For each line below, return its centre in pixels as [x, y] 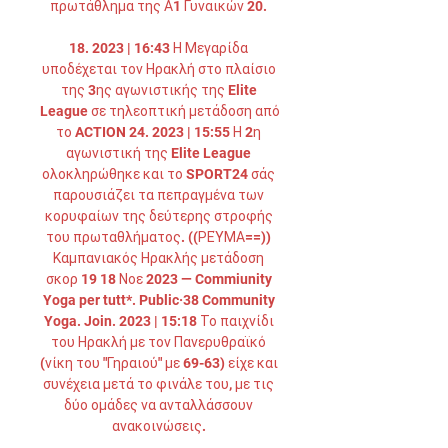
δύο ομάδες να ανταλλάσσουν [158, 405]
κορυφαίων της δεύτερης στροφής [158, 216]
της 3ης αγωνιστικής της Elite [158, 90]
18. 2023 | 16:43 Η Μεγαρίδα [158, 48]
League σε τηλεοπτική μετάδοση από [160, 111]
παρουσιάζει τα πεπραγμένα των [158, 195]
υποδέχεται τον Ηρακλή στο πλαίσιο [158, 69]
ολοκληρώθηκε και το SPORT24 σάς [158, 174]
